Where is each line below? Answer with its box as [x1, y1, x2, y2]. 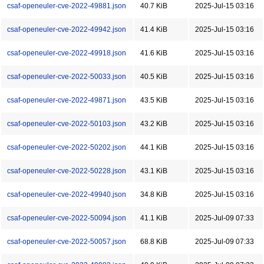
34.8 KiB [140, 190, 167, 199]
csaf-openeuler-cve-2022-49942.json [7, 25, 126, 34]
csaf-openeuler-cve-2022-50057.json [7, 237, 126, 246]
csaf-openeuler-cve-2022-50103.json [7, 120, 126, 128]
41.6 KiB [140, 49, 167, 57]
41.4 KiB [140, 25, 167, 34]
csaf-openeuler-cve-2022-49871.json [7, 96, 126, 104]
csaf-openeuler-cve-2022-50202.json [7, 143, 126, 151]
